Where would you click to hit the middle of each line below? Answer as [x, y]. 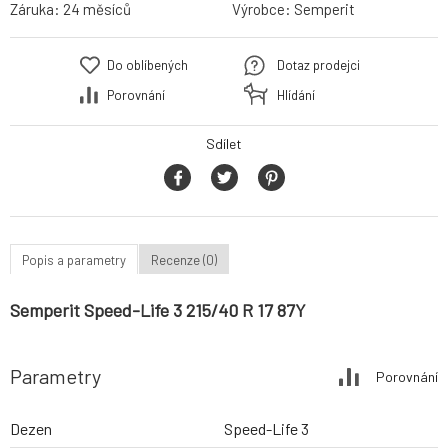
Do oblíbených [147, 65]
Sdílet [224, 144]
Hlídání [296, 95]
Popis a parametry [74, 259]
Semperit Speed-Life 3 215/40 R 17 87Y [158, 310]
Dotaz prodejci [318, 65]
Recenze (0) [184, 259]
